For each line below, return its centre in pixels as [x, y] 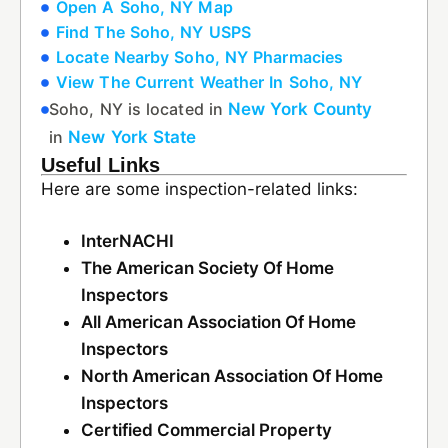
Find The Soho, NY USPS [154, 32]
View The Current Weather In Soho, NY [209, 82]
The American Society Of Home [207, 268]
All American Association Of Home [218, 322]
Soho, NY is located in [139, 109]
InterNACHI [127, 241]
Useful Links [100, 165]
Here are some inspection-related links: [199, 189]
